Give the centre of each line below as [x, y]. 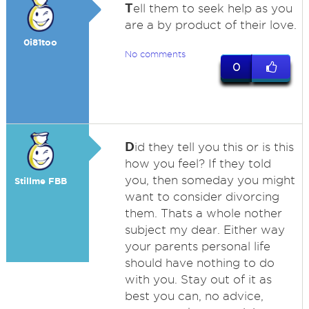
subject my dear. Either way [205, 230]
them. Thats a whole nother [203, 213]
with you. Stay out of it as [198, 279]
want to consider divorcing [202, 197]
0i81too [41, 42]
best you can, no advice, [194, 296]
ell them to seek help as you [212, 8]
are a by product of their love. [210, 25]
